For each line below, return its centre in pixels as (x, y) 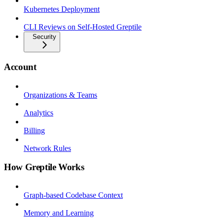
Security (44, 37)
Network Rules (47, 148)
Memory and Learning (59, 213)
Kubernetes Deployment (62, 9)
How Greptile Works (44, 167)
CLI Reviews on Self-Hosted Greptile (83, 27)
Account (20, 67)
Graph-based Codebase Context (73, 195)
